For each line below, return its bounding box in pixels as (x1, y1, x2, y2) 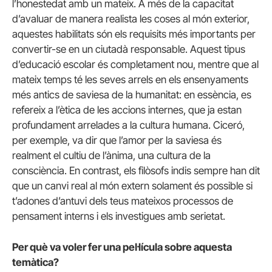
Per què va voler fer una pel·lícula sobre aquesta (12, 240, 232, 253)
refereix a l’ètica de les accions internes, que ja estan (12, 103, 242, 116)
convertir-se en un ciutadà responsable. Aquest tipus (12, 42, 245, 55)
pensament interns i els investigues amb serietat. (12, 209, 225, 222)
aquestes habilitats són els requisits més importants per (12, 27, 256, 40)
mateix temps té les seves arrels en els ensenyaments (12, 73, 248, 86)
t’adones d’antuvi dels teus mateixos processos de (12, 194, 233, 207)
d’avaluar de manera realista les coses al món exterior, (12, 12, 250, 25)
